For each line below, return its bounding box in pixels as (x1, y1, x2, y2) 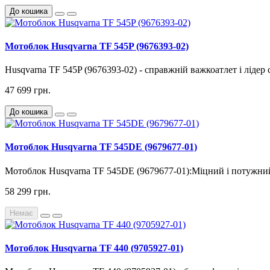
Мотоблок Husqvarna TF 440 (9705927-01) (5, 242, 183, 253)
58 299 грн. (5, 186, 51, 196)
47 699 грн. (5, 85, 51, 96)
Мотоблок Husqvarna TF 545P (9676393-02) (5, 40, 189, 51)
